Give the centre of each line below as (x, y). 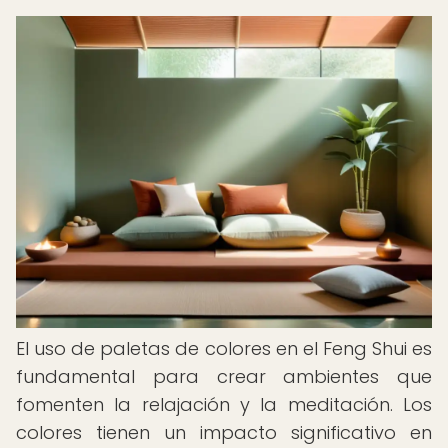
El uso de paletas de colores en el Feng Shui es (224, 348)
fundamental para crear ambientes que (224, 376)
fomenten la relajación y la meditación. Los (224, 404)
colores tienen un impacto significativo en (224, 432)
